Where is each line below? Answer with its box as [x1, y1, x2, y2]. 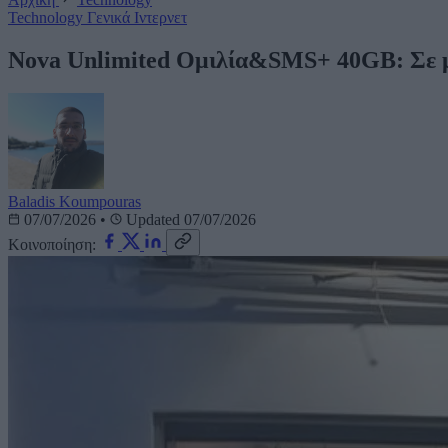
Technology [8, 8, 87, 26]
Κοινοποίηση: [8, 236, 96, 254]
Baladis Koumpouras [8, 193, 141, 211]
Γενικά [87, 8, 134, 26]
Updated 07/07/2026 [122, 211, 256, 229]
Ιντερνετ [134, 8, 187, 26]
